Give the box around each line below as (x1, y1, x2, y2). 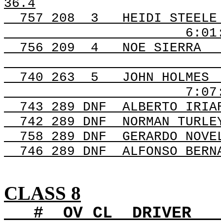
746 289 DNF (20, 144, 107, 159)
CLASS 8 (4, 183, 81, 204)
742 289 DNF (20, 114, 107, 129)
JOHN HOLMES (122, 70, 209, 85)
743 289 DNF (20, 100, 107, 114)
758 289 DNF (20, 129, 107, 144)
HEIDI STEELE (122, 11, 217, 26)
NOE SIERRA (122, 40, 201, 55)
